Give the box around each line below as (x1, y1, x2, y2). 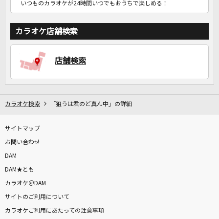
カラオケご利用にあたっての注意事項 (5, 208, 104, 214)
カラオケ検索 (5, 101, 40, 108)
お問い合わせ (5, 139, 40, 146)
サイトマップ (5, 126, 40, 132)
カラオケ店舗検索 (15, 27, 78, 36)
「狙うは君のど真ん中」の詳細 (50, 101, 132, 108)
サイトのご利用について (5, 194, 69, 200)
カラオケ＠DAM (5, 180, 46, 187)
